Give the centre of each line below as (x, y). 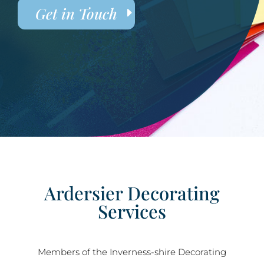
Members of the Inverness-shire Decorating (132, 252)
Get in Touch (76, 13)
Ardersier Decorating (132, 193)
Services (132, 211)
